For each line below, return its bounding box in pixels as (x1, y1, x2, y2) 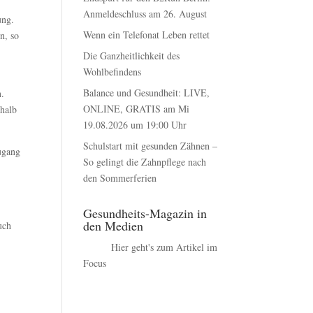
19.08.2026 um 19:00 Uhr (83, 117, 187, 131)
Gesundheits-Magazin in (83, 204, 208, 221)
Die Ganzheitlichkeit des (83, 48, 180, 62)
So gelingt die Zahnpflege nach (83, 154, 207, 168)
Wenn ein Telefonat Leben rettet (83, 27, 210, 41)
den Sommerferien (83, 170, 157, 184)
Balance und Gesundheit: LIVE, (83, 85, 210, 99)
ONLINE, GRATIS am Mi (83, 101, 190, 115)
